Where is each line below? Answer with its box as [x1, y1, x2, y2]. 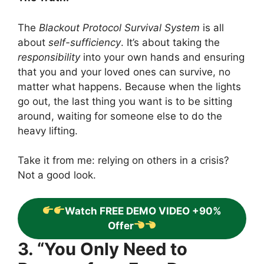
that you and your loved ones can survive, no [18, 65, 230, 78]
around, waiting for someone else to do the [18, 110, 222, 122]
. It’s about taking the [121, 36, 220, 48]
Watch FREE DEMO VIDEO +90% [65, 204, 222, 217]
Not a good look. [18, 169, 96, 181]
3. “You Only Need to [18, 238, 187, 259]
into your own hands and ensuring [80, 51, 245, 63]
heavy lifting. [18, 124, 78, 137]
